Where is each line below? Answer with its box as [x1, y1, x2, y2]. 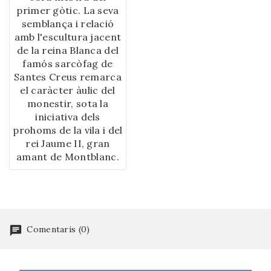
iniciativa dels [35, 111, 100, 123]
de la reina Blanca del [16, 44, 119, 57]
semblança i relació [21, 18, 114, 30]
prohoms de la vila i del [13, 124, 123, 137]
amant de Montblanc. [16, 151, 119, 163]
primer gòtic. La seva [16, 4, 119, 17]
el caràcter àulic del [20, 84, 116, 97]
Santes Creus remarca [13, 71, 122, 83]
